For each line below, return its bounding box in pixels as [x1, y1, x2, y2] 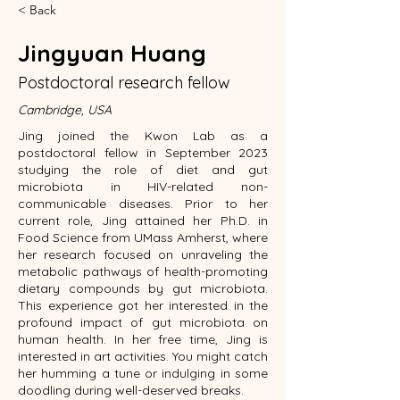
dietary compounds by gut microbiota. [18, 280, 268, 296]
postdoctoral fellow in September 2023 [18, 145, 268, 161]
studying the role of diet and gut [18, 162, 268, 178]
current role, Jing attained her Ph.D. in [18, 212, 268, 229]
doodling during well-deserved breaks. [18, 382, 244, 398]
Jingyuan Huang [18, 38, 206, 68]
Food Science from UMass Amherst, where [18, 229, 268, 246]
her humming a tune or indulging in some [18, 365, 268, 381]
